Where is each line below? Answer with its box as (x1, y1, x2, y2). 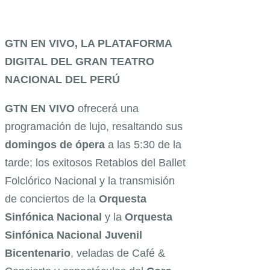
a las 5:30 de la (105, 139, 181, 151)
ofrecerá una (75, 102, 139, 115)
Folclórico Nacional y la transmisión (5, 175, 175, 187)
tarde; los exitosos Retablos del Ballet (5, 157, 186, 169)
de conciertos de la (5, 193, 96, 206)
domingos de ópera (5, 139, 105, 151)
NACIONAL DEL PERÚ (5, 74, 120, 86)
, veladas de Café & (71, 247, 165, 260)
